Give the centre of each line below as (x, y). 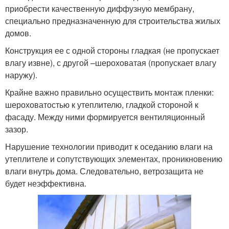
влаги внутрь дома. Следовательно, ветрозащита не (104, 171)
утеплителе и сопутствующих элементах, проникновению (114, 158)
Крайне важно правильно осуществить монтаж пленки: (109, 92)
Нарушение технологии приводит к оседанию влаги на (109, 146)
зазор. (17, 129)
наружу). (21, 75)
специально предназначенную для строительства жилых (113, 20)
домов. (18, 33)
